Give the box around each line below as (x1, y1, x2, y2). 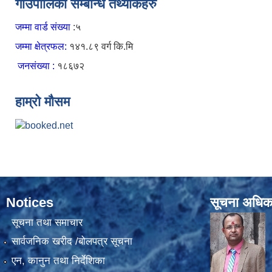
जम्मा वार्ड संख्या (15, 21, 73, 32)
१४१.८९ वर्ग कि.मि (69, 41, 133, 52)
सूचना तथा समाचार (11, 217, 83, 229)
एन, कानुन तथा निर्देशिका (11, 254, 105, 267)
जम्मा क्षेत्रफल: (15, 41, 69, 52)
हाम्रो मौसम (15, 93, 70, 109)
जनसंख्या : (18, 60, 55, 71)
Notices (6, 194, 53, 210)
